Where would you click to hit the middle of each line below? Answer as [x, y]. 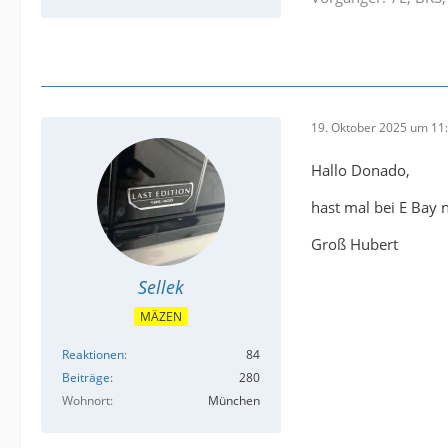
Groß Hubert [354, 243]
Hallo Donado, [360, 169]
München [234, 401]
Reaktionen [93, 355]
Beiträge [86, 378]
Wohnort [86, 401]
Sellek [161, 286]
